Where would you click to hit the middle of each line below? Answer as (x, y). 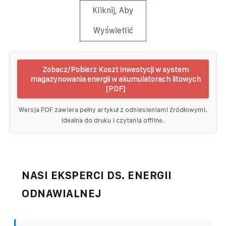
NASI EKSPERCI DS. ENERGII (97, 175)
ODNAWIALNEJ (62, 193)
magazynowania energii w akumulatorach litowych (116, 79)
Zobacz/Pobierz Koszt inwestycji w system (116, 69)
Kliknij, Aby (113, 10)
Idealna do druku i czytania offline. (113, 120)
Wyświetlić (113, 30)
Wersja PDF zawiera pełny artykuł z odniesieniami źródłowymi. (113, 109)
